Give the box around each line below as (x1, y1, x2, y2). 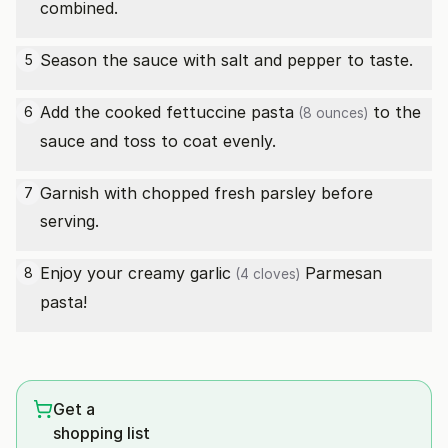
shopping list (53, 423, 150, 443)
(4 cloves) (231, 266, 300, 282)
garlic (190, 263, 231, 283)
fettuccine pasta (166, 102, 294, 122)
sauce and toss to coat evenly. (40, 131, 276, 151)
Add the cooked (40, 102, 166, 122)
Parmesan (300, 263, 382, 283)
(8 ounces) (294, 105, 368, 121)
